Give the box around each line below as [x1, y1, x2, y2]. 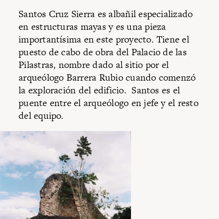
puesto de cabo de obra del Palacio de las [19, 45, 187, 59]
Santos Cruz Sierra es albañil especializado [19, 7, 193, 21]
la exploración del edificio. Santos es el [19, 84, 180, 97]
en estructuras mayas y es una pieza [19, 20, 166, 34]
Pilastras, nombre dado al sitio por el [19, 58, 169, 72]
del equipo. [19, 109, 64, 123]
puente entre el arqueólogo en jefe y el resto [19, 96, 198, 110]
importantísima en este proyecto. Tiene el [19, 33, 189, 46]
